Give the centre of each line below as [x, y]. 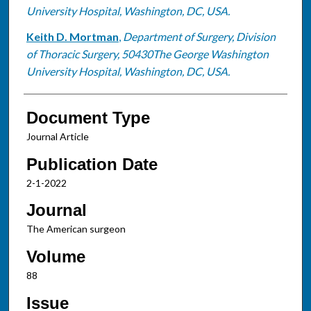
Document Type [88, 117]
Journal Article [57, 136]
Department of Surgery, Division [199, 36]
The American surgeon [76, 229]
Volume [56, 256]
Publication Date [92, 164]
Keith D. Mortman [72, 36]
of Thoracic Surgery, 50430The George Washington [147, 53]
